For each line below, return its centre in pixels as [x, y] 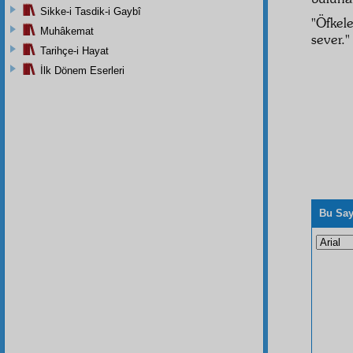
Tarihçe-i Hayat [74, 50]
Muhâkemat [67, 31]
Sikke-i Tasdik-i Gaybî [91, 11]
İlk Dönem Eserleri [82, 70]
